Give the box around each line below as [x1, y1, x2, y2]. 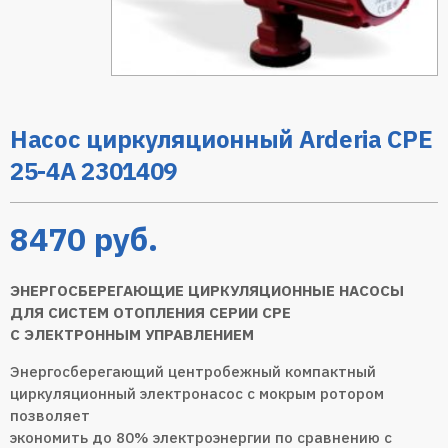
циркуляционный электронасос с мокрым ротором [10, 383, 384, 403]
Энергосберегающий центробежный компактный [10, 361, 376, 381]
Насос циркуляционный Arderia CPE [10, 122, 433, 155]
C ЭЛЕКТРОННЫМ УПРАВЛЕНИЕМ [10, 324, 254, 344]
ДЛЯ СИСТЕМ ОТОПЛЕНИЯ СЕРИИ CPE [10, 302, 291, 322]
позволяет [10, 405, 90, 425]
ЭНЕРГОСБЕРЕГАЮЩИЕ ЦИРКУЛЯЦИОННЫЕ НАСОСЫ [10, 280, 404, 300]
